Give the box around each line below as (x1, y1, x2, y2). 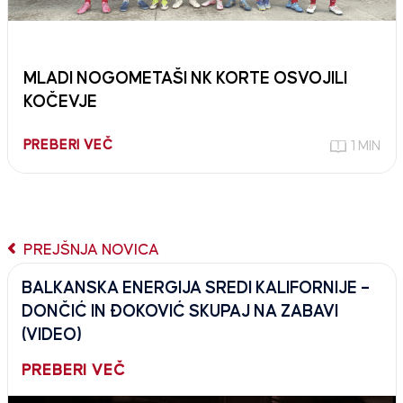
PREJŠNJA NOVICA (19, 241, 159, 258)
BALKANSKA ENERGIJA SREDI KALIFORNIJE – (21, 279, 370, 297)
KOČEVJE (22, 93, 97, 111)
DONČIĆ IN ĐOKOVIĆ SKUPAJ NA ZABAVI (21, 302, 338, 320)
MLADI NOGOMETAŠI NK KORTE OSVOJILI (22, 69, 347, 87)
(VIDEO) (21, 326, 82, 344)
